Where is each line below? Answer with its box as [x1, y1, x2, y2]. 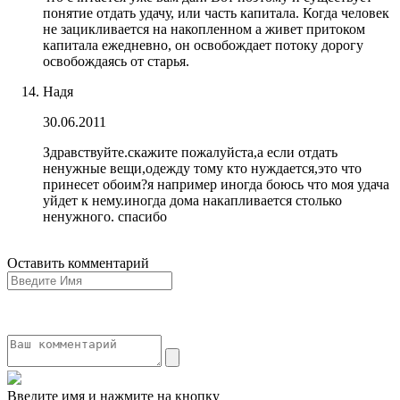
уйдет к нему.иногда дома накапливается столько [43, 192, 342, 208]
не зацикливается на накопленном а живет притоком [43, 21, 365, 37]
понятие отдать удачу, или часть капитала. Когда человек [43, 4, 389, 21]
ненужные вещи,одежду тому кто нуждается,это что [43, 160, 362, 176]
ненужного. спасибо [43, 208, 167, 224]
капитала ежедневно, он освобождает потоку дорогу [43, 37, 363, 53]
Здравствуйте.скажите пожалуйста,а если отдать [43, 144, 337, 160]
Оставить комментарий [7, 254, 149, 271]
